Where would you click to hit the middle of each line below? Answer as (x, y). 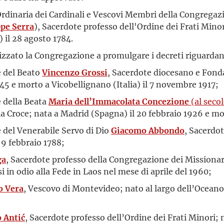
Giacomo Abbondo (148, 130)
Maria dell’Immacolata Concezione (119, 101)
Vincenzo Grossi (75, 72)
